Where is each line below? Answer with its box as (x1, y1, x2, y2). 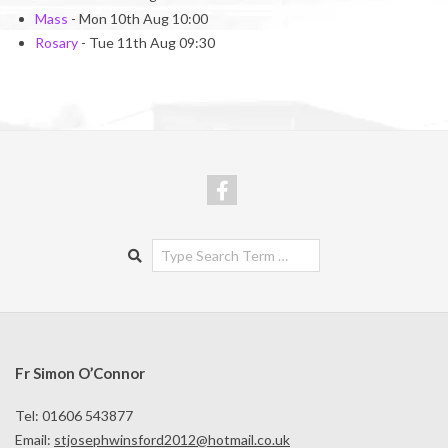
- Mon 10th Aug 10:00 (68, 9, 208, 27)
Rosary (35, 33, 78, 51)
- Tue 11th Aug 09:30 (78, 33, 215, 51)
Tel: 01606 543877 (15, 407, 133, 425)
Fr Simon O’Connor (15, 363, 145, 382)
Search (127, 238, 172, 256)
